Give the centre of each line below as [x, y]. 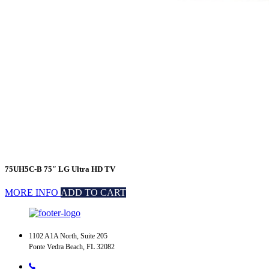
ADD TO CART [93, 193]
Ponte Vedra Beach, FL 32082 [72, 247]
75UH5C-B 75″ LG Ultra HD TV [60, 169]
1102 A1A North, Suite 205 [68, 236]
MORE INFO [33, 193]
